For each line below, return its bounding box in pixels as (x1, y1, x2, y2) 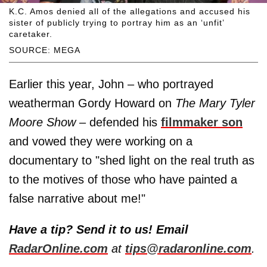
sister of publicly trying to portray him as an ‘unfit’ (9, 18, 224, 28)
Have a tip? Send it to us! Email (9, 223, 188, 237)
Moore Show (9, 116, 76, 129)
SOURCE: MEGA (9, 45, 80, 55)
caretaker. (9, 29, 52, 39)
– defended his (76, 116, 161, 129)
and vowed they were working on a (9, 135, 193, 148)
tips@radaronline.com (125, 242, 252, 256)
